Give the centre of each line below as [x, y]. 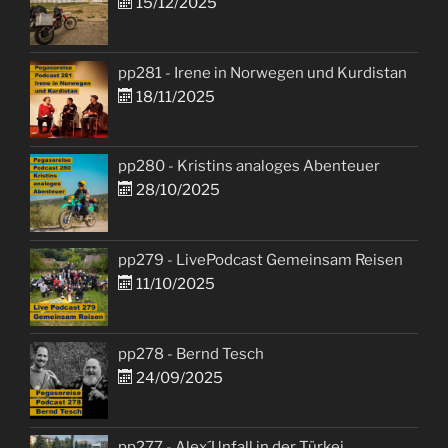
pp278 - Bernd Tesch [191, 353]
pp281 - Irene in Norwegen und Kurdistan [263, 72]
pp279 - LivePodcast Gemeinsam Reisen [261, 260]
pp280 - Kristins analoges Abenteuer [249, 166]
